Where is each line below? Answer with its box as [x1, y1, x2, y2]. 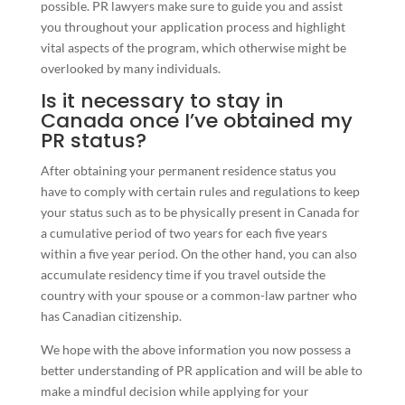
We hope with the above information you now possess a [40, 341, 351, 357]
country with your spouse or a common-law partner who [40, 287, 357, 303]
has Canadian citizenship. [40, 307, 184, 324]
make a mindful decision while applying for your [40, 382, 309, 399]
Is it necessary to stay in [40, 86, 284, 115]
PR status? [40, 126, 146, 155]
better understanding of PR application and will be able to [40, 362, 363, 378]
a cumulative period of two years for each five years [40, 224, 327, 240]
